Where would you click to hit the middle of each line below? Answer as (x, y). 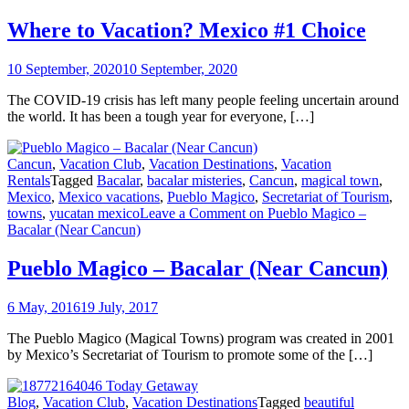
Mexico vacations (109, 196)
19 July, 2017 (119, 307)
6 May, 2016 (44, 307)
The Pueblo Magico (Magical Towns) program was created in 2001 (201, 338)
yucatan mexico (94, 213)
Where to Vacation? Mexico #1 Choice (187, 30)
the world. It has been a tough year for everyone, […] (161, 116)
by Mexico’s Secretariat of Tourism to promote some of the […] (190, 354)
